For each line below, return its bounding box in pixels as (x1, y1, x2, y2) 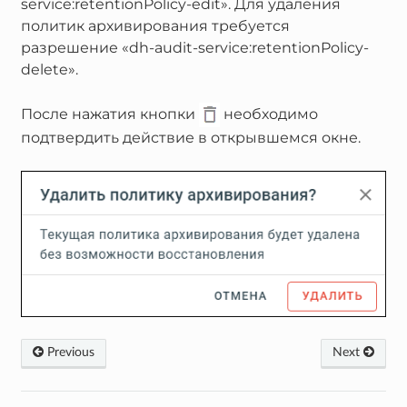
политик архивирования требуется (20, 16, 290, 35)
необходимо (219, 104, 318, 123)
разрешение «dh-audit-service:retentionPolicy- (20, 38, 369, 56)
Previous (43, 346, 94, 360)
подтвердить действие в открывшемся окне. (20, 128, 361, 146)
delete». (20, 60, 78, 78)
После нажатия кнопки (20, 104, 199, 123)
